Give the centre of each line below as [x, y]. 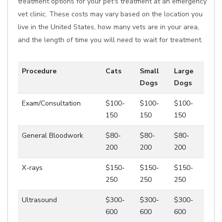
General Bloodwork [53, 136]
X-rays [32, 168]
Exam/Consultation [51, 103]
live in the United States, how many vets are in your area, [109, 27]
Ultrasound [39, 200]
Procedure [39, 71]
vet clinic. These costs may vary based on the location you [110, 14]
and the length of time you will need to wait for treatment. [110, 40]
